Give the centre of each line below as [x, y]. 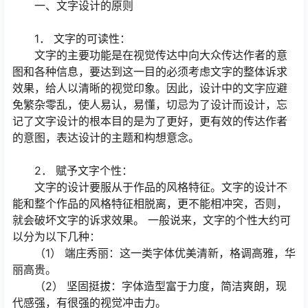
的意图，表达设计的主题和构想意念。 [106, 138]
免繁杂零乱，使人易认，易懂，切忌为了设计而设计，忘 [150, 105]
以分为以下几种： [56, 237]
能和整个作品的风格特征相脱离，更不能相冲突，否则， [150, 204]
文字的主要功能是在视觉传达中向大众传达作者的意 [150, 55]
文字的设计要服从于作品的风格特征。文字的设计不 [150, 187]
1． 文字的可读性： [71, 39]
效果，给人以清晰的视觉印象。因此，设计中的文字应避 [150, 88]
